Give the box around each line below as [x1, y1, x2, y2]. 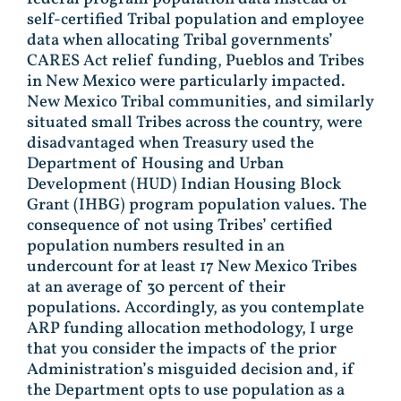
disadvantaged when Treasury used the [27, 132, 314, 156]
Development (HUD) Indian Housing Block [27, 173, 341, 197]
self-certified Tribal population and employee [27, 8, 364, 32]
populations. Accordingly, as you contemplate [27, 296, 364, 320]
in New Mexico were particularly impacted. [27, 70, 349, 94]
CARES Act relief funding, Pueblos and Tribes [27, 49, 364, 73]
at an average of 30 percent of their [27, 276, 286, 300]
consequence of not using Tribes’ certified [27, 214, 333, 238]
